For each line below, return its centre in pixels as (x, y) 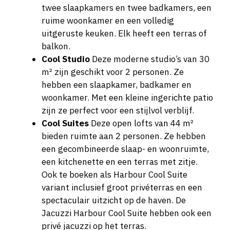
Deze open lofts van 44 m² (141, 123)
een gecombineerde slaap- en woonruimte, (125, 149)
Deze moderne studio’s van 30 (150, 59)
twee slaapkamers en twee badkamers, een (127, 8)
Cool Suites (65, 123)
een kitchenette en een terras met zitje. (120, 162)
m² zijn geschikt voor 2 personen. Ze (113, 72)
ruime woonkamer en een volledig (108, 21)
